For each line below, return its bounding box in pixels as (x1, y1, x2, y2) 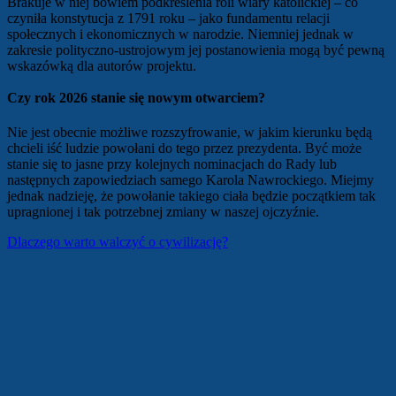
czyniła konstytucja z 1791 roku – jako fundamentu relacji (7, 10, 330, 26)
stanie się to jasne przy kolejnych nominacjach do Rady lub (7, 156, 337, 172)
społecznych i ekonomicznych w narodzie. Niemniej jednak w (7, 26, 354, 42)
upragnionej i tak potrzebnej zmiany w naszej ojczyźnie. (7, 204, 319, 220)
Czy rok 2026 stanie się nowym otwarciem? (7, 89, 265, 105)
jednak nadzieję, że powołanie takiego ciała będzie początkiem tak (7, 188, 376, 204)
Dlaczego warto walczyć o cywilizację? (7, 234, 228, 250)
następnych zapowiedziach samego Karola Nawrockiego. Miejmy (7, 172, 374, 188)
